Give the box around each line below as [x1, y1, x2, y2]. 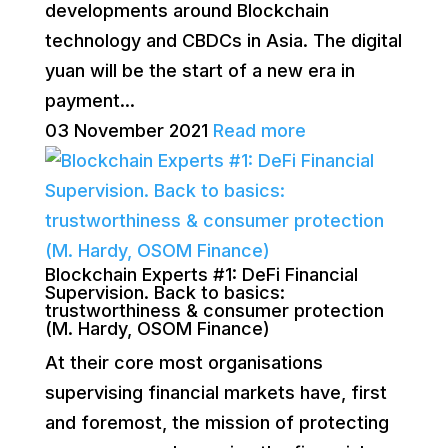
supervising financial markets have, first [44, 382, 387, 403]
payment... [44, 90, 135, 111]
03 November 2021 [44, 120, 208, 141]
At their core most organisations [44, 352, 323, 373]
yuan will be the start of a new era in [44, 60, 355, 81]
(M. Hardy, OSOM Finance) [44, 318, 270, 339]
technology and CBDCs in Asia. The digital [44, 30, 402, 51]
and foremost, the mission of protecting [44, 412, 389, 433]
